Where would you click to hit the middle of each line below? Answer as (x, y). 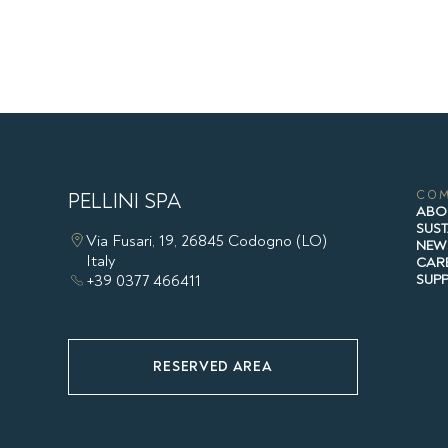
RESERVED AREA (213, 366)
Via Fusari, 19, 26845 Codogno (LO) (206, 240)
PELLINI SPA (124, 201)
